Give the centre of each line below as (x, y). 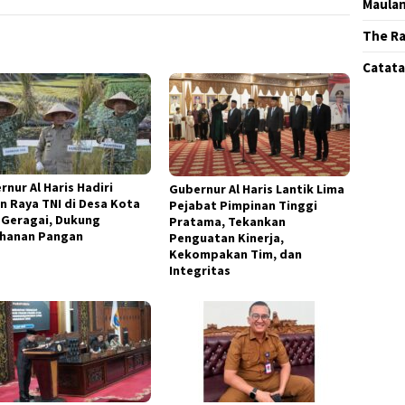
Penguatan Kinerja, (227, 237)
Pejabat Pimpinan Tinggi (244, 205)
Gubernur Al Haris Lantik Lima (257, 188)
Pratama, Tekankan (228, 221)
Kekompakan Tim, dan (236, 254)
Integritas (200, 270)
